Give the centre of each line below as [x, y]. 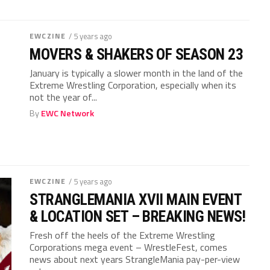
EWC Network [68, 113]
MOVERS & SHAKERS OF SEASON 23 [137, 54]
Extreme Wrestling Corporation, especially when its [133, 85]
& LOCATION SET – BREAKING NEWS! [138, 216]
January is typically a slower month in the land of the [137, 73]
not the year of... [64, 97]
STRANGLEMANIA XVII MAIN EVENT [136, 199]
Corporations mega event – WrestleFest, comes [129, 247]
